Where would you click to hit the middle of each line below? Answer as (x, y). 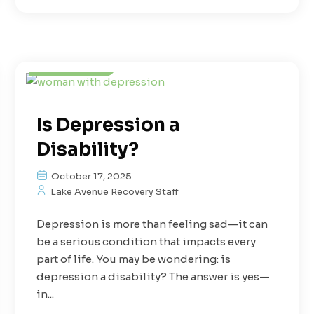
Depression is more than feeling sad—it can (152, 224)
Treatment (73, 64)
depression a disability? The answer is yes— (153, 277)
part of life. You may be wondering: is (134, 259)
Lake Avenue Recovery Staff (114, 192)
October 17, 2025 (91, 176)
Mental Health (176, 36)
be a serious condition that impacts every (146, 241)
